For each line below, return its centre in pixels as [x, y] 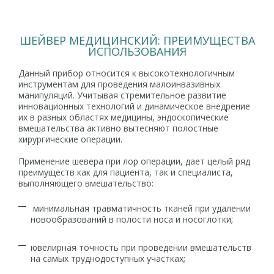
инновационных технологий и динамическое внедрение [134, 106]
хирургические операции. [72, 139]
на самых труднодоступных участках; [108, 258]
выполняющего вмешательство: [86, 183]
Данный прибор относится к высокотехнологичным [127, 73]
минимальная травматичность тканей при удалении [141, 208]
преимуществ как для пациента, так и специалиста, [126, 172]
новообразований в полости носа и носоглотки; [132, 219]
